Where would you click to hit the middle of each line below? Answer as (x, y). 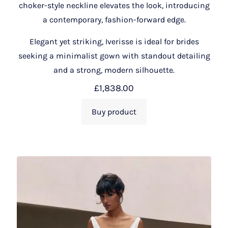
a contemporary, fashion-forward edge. (114, 19)
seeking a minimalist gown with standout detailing (114, 55)
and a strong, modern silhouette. (114, 70)
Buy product (114, 111)
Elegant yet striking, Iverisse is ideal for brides (114, 41)
